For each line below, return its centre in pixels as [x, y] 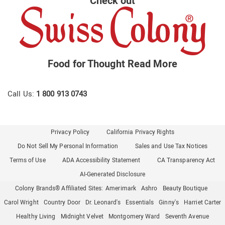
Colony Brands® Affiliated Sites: [59, 188]
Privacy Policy [70, 132]
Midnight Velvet [82, 216]
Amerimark [121, 188]
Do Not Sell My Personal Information [68, 146]
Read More [152, 64]
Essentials [140, 202]
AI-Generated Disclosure [113, 174]
